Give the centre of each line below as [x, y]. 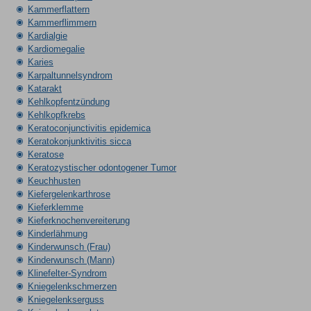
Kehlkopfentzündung [68, 102]
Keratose [45, 154]
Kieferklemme [55, 207]
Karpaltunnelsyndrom [70, 75]
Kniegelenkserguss [66, 300]
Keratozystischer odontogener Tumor [102, 168]
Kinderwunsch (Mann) [71, 260]
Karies [40, 62]
